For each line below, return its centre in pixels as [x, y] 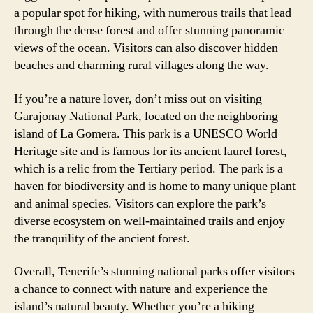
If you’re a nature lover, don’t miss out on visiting [138, 99]
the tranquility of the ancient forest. [102, 238]
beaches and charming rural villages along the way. [141, 65]
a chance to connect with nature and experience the [141, 289]
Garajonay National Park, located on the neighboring [146, 116]
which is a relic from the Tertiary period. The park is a [148, 168]
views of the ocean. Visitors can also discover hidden [146, 48]
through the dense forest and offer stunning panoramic [149, 30]
